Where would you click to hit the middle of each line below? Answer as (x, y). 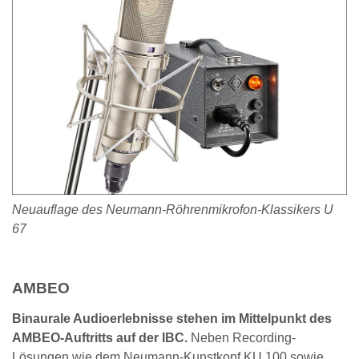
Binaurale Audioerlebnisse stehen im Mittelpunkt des (172, 318)
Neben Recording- (242, 337)
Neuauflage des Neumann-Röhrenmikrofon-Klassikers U (173, 210)
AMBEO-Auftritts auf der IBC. (100, 337)
